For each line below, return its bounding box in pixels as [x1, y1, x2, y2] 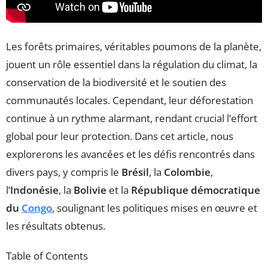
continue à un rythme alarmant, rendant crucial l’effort [6, 111, 257, 126]
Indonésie [10, 183, 59, 197]
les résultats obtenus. [6, 219, 105, 233]
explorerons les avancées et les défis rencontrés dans [6, 147, 255, 162]
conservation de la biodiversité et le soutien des [6, 75, 226, 90]
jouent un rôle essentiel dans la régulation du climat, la [6, 57, 257, 72]
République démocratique [131, 183, 260, 197]
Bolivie [74, 183, 106, 197]
